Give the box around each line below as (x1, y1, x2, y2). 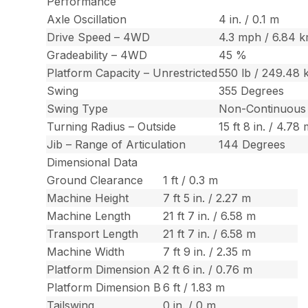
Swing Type (47, 102, 109, 116)
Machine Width (47, 245, 125, 259)
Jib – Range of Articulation (47, 137, 186, 152)
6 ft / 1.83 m (163, 280, 225, 295)
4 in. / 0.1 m (219, 12, 280, 27)
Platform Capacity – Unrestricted (47, 66, 218, 80)
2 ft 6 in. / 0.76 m (163, 263, 253, 277)
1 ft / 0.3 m (163, 173, 219, 188)
